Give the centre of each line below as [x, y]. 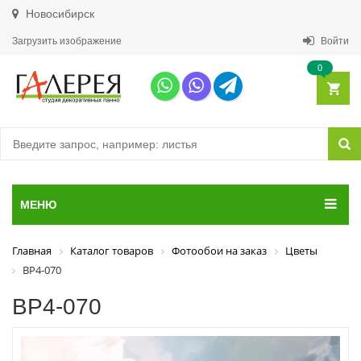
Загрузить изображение [67, 41]
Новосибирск [58, 14]
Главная [32, 251]
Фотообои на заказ [219, 251]
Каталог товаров [112, 251]
